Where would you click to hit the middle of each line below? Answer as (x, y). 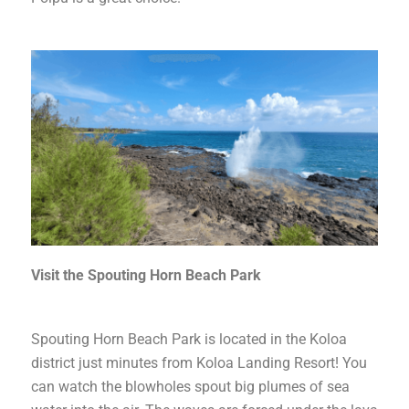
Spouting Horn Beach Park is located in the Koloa (189, 339)
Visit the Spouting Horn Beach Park (146, 275)
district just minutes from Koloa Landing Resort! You (199, 362)
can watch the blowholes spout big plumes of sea (190, 386)
